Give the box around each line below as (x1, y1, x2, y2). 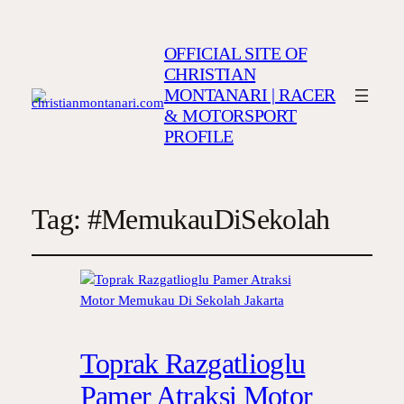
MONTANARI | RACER (163, 85, 336, 106)
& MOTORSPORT (163, 106, 298, 126)
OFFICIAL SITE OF (163, 43, 308, 64)
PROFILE (163, 126, 234, 147)
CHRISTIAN (163, 64, 256, 85)
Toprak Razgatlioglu (79, 347, 306, 380)
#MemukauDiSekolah (87, 203, 330, 235)
